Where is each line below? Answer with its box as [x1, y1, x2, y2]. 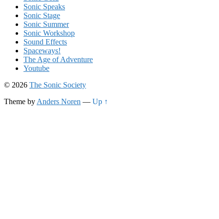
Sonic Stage [23, 11, 60, 20]
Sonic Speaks [23, 2, 65, 11]
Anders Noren [37, 97, 81, 106]
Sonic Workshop [23, 28, 75, 37]
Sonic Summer [23, 20, 69, 28]
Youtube [23, 64, 49, 72]
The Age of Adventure [23, 55, 93, 64]
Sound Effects [23, 37, 67, 46]
